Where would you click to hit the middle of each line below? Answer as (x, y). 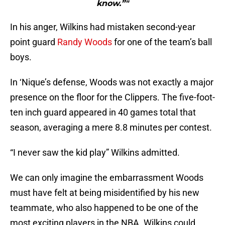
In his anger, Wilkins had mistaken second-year (103, 27)
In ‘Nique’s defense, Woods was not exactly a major (112, 82)
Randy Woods (85, 42)
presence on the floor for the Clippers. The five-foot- (113, 97)
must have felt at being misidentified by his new (105, 193)
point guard (34, 42)
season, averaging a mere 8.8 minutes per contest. (111, 128)
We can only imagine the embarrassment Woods (107, 178)
